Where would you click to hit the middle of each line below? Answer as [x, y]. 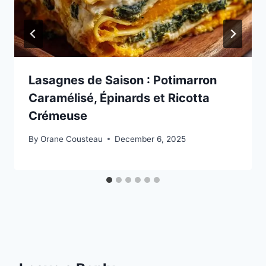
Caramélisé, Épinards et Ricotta [119, 98]
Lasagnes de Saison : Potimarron [123, 80]
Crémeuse [58, 115]
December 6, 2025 [151, 139]
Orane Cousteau [72, 139]
